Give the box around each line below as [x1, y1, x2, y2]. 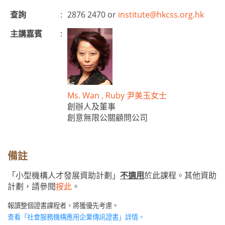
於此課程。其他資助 [144, 170, 216, 181]
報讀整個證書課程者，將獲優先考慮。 [8, 202, 119, 209]
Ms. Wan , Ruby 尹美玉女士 [67, 90, 167, 101]
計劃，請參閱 [8, 181, 56, 192]
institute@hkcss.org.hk [118, 9, 204, 20]
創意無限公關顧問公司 [67, 112, 148, 124]
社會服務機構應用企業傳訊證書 [27, 212, 119, 221]
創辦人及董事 [67, 101, 116, 113]
